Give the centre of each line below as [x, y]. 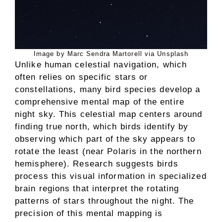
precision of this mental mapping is [89, 213]
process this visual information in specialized [111, 176]
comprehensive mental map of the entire [100, 102]
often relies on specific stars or [82, 77]
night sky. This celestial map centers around [109, 114]
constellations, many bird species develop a [108, 89]
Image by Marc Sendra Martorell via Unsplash [111, 54]
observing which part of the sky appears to [105, 139]
